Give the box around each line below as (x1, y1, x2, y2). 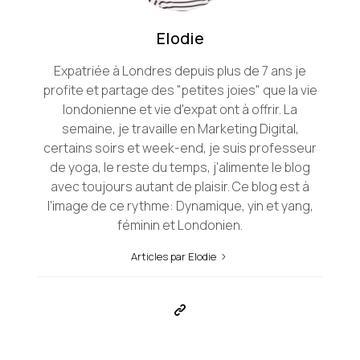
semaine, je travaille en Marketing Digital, (61, 120, 299, 138)
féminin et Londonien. (117, 216, 243, 235)
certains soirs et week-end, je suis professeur (43, 139, 317, 157)
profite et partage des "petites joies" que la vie (43, 81, 317, 100)
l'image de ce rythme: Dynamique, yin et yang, (47, 197, 313, 215)
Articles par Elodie (131, 249, 219, 264)
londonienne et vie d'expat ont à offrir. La (63, 100, 297, 119)
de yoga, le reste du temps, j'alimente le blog (50, 158, 310, 177)
